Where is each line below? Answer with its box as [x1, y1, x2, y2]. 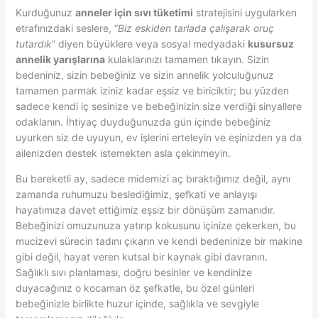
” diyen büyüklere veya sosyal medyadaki [51, 38, 248, 50]
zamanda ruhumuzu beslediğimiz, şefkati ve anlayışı [15, 188, 257, 201]
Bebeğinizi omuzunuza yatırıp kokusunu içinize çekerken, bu [15, 219, 296, 232]
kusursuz [247, 38, 294, 50]
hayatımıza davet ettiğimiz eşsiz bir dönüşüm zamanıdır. [15, 204, 275, 216]
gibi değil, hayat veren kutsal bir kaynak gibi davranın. [15, 251, 268, 263]
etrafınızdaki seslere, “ [15, 22, 118, 35]
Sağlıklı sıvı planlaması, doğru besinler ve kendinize [15, 266, 252, 279]
